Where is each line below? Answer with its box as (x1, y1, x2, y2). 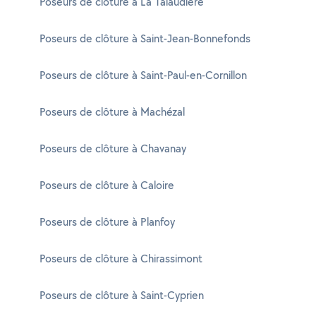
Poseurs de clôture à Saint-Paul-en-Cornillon (39, 68, 247, 83)
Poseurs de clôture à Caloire (39, 178, 174, 193)
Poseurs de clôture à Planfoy (39, 214, 175, 229)
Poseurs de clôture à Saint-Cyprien (39, 288, 204, 303)
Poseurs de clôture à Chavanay (39, 141, 186, 156)
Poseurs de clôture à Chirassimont (39, 251, 202, 266)
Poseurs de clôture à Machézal (39, 104, 185, 119)
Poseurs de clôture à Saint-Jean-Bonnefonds (39, 31, 250, 46)
